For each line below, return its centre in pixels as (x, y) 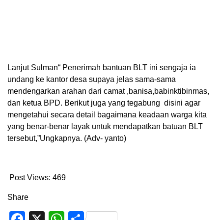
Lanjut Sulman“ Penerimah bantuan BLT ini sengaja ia (102, 68)
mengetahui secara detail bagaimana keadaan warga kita (107, 115)
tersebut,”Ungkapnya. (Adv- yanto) (67, 138)
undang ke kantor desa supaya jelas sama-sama (92, 80)
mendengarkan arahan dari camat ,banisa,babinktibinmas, (108, 91)
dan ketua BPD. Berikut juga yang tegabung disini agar (104, 103)
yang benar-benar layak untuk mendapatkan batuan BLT (105, 127)
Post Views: (30, 178)
